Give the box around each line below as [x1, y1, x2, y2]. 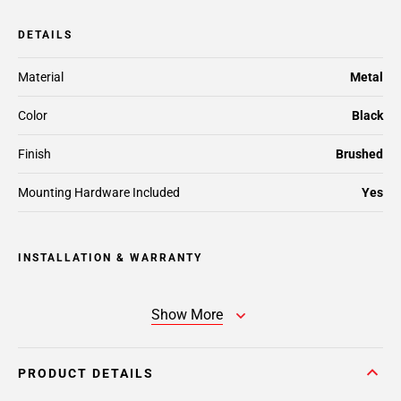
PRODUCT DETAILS [18, 366, 154, 380]
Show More [151, 306, 223, 323]
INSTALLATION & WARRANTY [18, 252, 202, 264]
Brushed [336, 147, 383, 161]
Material [18, 70, 64, 84]
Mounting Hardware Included [18, 185, 180, 200]
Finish [18, 147, 51, 161]
